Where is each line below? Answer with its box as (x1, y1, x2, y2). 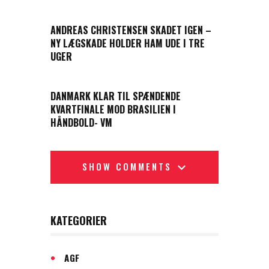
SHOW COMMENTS (82, 159, 172, 173)
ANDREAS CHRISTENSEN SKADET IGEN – (50, 22, 211, 37)
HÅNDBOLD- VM (50, 115, 112, 130)
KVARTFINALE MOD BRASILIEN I (50, 102, 176, 117)
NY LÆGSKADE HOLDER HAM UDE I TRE (50, 35, 205, 50)
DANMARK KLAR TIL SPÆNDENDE (50, 89, 181, 104)
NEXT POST (50, 74, 92, 86)
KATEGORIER (50, 213, 107, 229)
